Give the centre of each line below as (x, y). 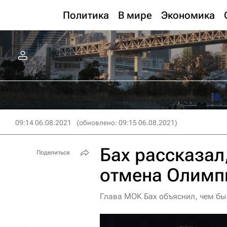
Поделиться (53, 153)
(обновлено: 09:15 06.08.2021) (127, 123)
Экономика (188, 15)
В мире (135, 15)
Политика (86, 15)
